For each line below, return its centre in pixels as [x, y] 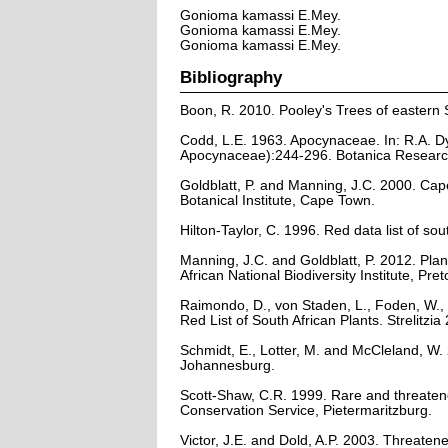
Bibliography [230, 76]
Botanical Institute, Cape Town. [277, 200]
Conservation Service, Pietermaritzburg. [305, 410]
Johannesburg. [227, 365]
